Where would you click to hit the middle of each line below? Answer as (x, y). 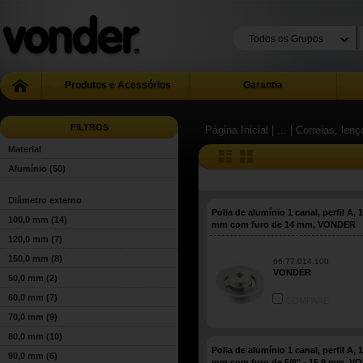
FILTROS (89, 127)
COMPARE (306, 301)
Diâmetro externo (45, 200)
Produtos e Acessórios (116, 85)
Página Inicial (237, 130)
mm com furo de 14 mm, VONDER (284, 224)
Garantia (263, 85)
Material (25, 149)
